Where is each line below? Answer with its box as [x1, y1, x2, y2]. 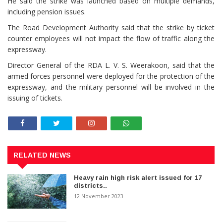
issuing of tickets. [7, 93, 62, 103]
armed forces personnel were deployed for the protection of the [7, 71, 215, 81]
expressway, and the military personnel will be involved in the [7, 82, 215, 92]
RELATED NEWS [13, 151, 71, 159]
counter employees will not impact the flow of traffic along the [7, 34, 215, 44]
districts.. [74, 181, 108, 189]
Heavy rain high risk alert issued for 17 [74, 173, 202, 181]
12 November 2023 [74, 192, 124, 200]
